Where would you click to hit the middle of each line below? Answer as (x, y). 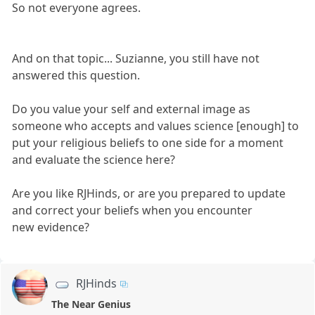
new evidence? (51, 227)
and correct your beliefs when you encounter (133, 211)
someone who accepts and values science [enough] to (156, 126)
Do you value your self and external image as (131, 109)
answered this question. (76, 76)
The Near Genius (91, 304)
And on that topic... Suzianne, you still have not (136, 59)
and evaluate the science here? (94, 160)
